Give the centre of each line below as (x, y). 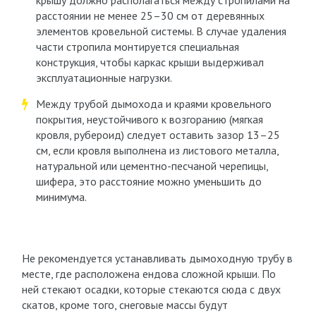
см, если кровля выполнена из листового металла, (157, 150)
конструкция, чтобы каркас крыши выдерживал (150, 62)
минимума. (61, 197)
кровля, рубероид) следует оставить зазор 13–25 (158, 135)
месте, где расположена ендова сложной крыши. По (148, 274)
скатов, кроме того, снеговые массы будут (124, 305)
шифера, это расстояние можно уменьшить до (148, 181)
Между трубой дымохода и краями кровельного (153, 104)
